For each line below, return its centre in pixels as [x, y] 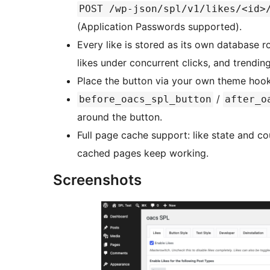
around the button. [120, 117]
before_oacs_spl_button [145, 99]
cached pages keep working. [143, 153]
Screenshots [97, 180]
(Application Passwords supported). [159, 27]
